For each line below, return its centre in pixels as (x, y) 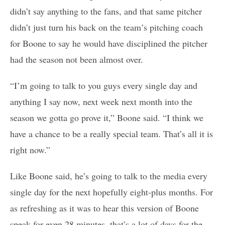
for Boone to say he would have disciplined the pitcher (109, 43)
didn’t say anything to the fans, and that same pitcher (106, 11)
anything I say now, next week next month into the (101, 102)
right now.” (30, 150)
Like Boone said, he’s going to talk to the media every (109, 176)
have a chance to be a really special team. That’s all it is (111, 134)
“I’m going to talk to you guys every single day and (104, 86)
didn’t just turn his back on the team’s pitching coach (106, 27)
